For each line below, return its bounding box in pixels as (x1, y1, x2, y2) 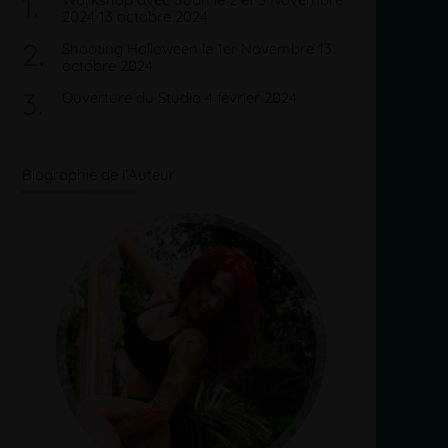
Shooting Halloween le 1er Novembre (61, 38, 314, 58)
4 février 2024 (204, 87, 297, 107)
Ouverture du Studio (61, 87, 201, 107)
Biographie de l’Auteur (21, 164, 175, 184)
